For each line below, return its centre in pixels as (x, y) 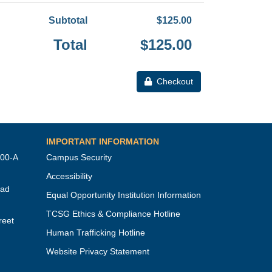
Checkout (175, 81)
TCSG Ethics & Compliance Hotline (113, 214)
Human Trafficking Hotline (96, 233)
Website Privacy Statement (98, 251)
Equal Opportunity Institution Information (124, 195)
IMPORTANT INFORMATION (103, 141)
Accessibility (69, 176)
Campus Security (79, 157)
